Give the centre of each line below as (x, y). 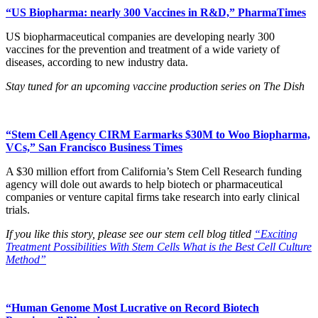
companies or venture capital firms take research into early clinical (153, 197)
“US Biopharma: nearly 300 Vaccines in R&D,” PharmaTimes (156, 13)
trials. (18, 210)
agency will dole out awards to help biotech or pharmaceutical (144, 185)
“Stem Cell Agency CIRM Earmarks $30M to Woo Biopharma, (158, 135)
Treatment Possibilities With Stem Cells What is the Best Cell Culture (159, 247)
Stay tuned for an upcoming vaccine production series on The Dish (155, 87)
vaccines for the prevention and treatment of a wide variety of (143, 50)
